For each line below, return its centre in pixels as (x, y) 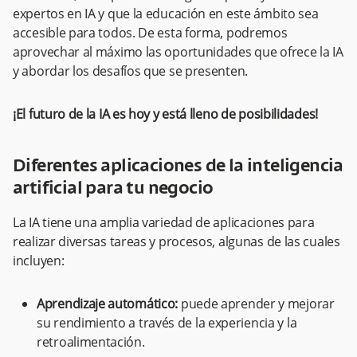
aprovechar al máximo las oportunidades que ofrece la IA (178, 52)
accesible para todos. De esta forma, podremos (150, 33)
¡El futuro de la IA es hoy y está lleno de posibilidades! (165, 114)
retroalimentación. (91, 342)
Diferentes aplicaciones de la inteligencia (178, 167)
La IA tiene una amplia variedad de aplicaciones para (164, 223)
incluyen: (39, 261)
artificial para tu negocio (113, 189)
